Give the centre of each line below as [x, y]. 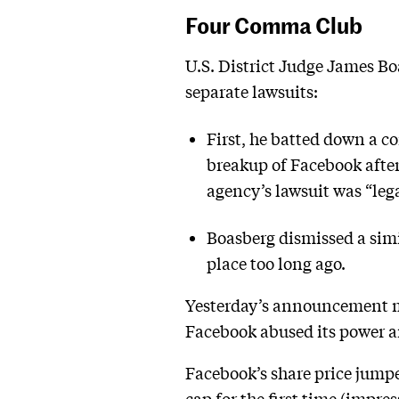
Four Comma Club [274, 24]
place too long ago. [276, 263]
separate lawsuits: [252, 91]
